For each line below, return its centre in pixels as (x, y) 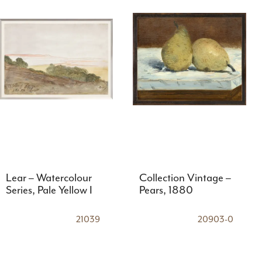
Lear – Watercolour (49, 178)
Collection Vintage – (185, 178)
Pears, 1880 (166, 191)
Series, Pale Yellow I (49, 191)
